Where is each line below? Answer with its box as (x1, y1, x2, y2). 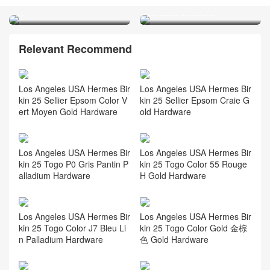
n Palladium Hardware (19, 233, 103, 245)
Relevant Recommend (19, 40, 132, 57)
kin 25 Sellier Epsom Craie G (139, 94, 250, 107)
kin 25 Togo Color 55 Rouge (139, 158, 247, 171)
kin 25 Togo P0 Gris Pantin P (19, 158, 128, 171)
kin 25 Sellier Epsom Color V (19, 94, 127, 107)
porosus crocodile (147, 6, 215, 19)
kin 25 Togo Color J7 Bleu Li (19, 221, 126, 234)
